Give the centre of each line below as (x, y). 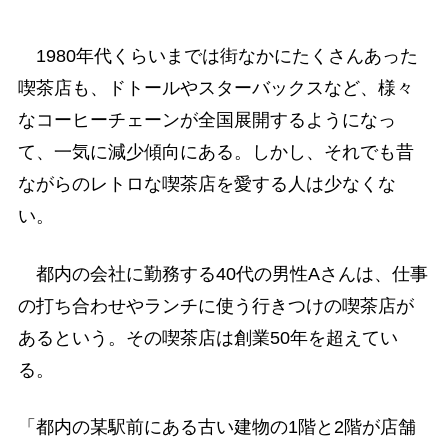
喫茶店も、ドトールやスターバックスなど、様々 (215, 88)
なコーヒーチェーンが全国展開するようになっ (206, 120)
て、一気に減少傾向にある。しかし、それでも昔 (215, 152)
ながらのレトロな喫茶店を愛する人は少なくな (206, 184)
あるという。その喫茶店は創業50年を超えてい (207, 337)
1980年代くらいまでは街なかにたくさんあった (217, 56)
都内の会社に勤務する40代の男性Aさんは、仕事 (222, 273)
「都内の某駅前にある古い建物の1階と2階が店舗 (216, 426)
